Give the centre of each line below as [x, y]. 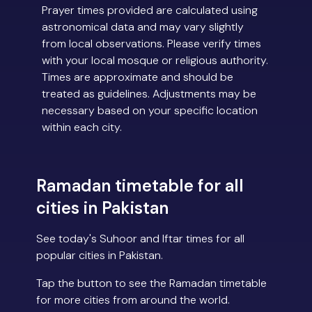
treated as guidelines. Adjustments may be [149, 94]
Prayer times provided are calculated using [150, 10]
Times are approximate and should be [138, 77]
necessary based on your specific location [150, 111]
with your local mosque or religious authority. [155, 61]
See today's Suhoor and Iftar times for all [140, 239]
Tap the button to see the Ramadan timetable [151, 283]
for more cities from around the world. [133, 300]
